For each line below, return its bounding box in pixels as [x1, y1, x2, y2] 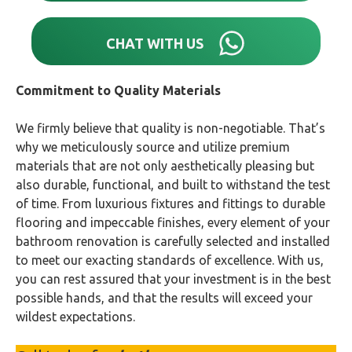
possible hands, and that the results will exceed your [16, 291, 313, 305]
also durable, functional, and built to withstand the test [16, 178, 330, 192]
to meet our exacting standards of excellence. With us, [16, 253, 324, 267]
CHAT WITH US [106, 35, 203, 51]
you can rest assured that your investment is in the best [16, 272, 331, 286]
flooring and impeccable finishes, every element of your [16, 215, 330, 229]
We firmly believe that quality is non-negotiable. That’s [16, 121, 325, 135]
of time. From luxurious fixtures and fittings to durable [16, 196, 325, 211]
